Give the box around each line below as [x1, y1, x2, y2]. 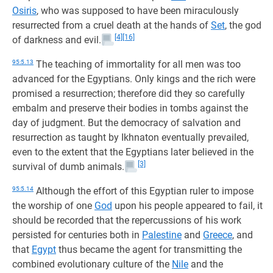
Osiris [12, 5, 37, 16]
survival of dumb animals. [12, 161, 124, 172]
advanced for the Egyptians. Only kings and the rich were [12, 73, 255, 85]
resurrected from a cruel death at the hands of [12, 19, 211, 31]
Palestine [142, 229, 182, 241]
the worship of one [12, 200, 94, 211]
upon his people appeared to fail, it [112, 200, 263, 211]
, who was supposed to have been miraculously [37, 5, 239, 16]
